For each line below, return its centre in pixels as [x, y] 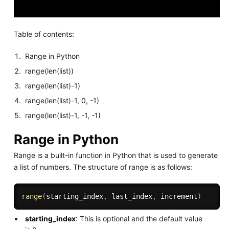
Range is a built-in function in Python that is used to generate [116, 155]
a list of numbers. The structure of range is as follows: [103, 167]
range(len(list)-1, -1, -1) [63, 116]
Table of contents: [44, 34]
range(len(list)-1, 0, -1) [62, 101]
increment [177, 197]
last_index [130, 197]
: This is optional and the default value [139, 219]
